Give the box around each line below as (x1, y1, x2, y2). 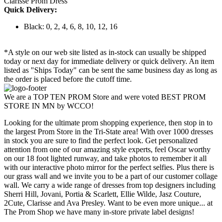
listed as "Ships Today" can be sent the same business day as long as (4, 66, 217, 75)
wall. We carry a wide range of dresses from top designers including (4, 181, 216, 190)
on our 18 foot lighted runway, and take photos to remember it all (4, 154, 207, 163)
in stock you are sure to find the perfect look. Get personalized (4, 136, 198, 145)
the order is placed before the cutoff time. (4, 75, 132, 84)
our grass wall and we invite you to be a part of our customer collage (4, 172, 218, 181)
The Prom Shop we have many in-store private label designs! (4, 208, 194, 217)
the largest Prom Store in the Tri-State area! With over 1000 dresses (4, 127, 213, 136)
